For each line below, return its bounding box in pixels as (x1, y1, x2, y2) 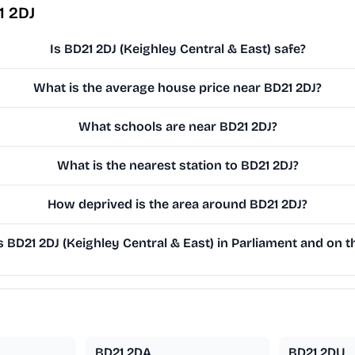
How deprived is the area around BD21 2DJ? (48, 197, 308, 212)
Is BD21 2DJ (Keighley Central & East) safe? (49, 41, 306, 57)
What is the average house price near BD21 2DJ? (33, 80, 323, 96)
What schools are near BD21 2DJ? (78, 119, 277, 135)
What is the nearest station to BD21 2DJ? (56, 158, 299, 174)
